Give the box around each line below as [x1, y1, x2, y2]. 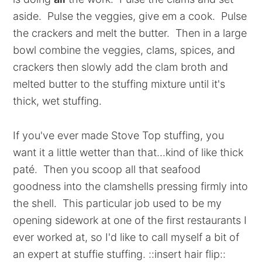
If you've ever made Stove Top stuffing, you [13, 129, 225, 142]
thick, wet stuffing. [13, 95, 102, 107]
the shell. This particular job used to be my [13, 197, 222, 209]
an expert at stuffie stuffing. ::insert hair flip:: [13, 248, 226, 260]
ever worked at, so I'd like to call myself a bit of [13, 231, 240, 243]
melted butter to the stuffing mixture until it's [13, 78, 226, 90]
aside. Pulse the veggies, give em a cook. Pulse [13, 10, 247, 22]
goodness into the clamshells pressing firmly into [13, 180, 249, 192]
